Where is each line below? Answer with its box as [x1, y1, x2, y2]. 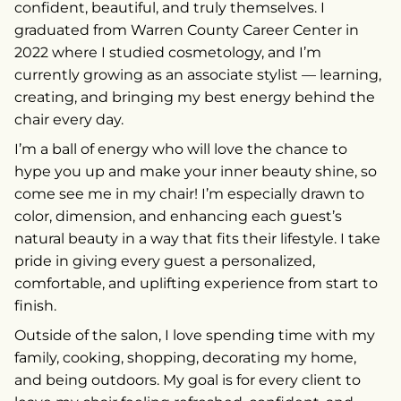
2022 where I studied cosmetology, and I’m [14, 44, 321, 62]
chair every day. [14, 111, 124, 129]
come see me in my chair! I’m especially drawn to [14, 185, 364, 203]
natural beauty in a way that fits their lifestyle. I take [14, 230, 380, 248]
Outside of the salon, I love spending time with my [14, 327, 375, 345]
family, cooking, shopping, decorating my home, [14, 349, 356, 367]
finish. [14, 297, 56, 315]
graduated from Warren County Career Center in [14, 21, 359, 39]
